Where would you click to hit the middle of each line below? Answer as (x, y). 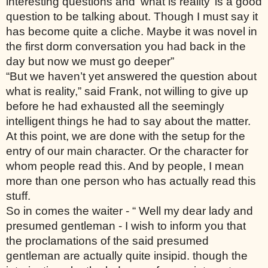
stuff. (20, 196)
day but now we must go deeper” (90, 61)
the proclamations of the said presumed (107, 240)
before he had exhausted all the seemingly (115, 106)
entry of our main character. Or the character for (127, 151)
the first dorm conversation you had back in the (126, 46)
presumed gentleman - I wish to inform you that (126, 226)
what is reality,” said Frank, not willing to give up (127, 91)
